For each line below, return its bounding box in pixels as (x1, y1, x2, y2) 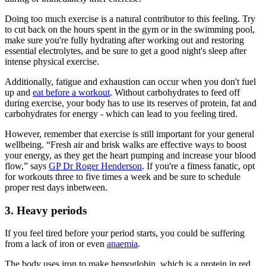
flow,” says (5, 160, 49, 171)
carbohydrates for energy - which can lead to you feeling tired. (5, 108, 237, 119)
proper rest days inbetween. (5, 182, 107, 192)
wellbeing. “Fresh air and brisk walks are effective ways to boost (5, 139, 246, 150)
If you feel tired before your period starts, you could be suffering (5, 228, 245, 239)
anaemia (107, 239, 138, 249)
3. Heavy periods (5, 204, 87, 217)
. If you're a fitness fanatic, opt (142, 160, 255, 171)
